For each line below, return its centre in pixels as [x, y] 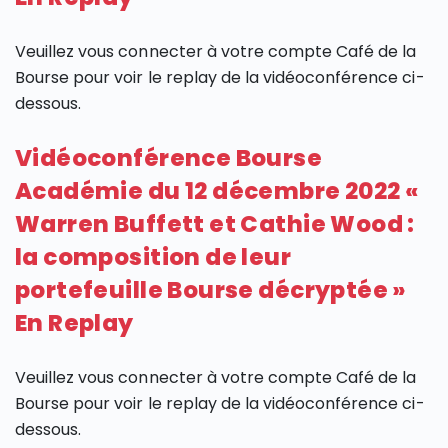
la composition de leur [153, 257]
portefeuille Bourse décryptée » [211, 290]
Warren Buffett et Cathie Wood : [215, 224]
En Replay [74, 323]
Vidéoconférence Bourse [169, 158]
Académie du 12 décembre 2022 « [217, 191]
